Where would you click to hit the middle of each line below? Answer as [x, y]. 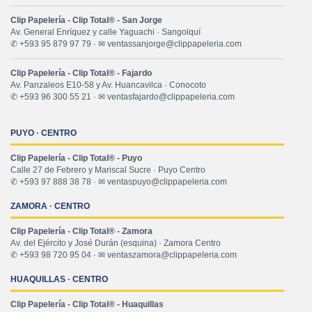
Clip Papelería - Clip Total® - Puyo [76, 158]
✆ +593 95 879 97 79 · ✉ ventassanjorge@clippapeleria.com [126, 44]
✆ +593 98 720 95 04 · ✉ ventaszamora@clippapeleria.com [124, 255]
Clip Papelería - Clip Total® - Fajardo [81, 73]
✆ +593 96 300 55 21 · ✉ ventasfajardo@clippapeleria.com [123, 97]
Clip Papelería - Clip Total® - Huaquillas [87, 305]
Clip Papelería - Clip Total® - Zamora [81, 232]
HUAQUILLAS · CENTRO [59, 280]
